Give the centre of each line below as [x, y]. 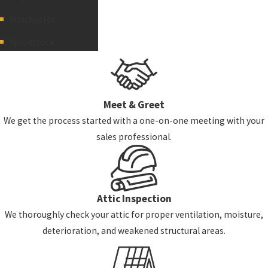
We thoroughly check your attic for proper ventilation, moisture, [134, 215]
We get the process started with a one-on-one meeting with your [134, 121]
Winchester [32, 20]
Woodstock [32, 42]
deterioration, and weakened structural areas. [134, 231]
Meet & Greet [134, 105]
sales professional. [134, 137]
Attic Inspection [134, 199]
